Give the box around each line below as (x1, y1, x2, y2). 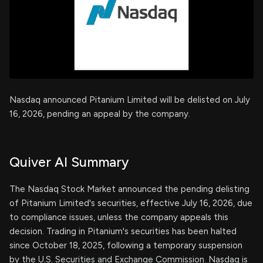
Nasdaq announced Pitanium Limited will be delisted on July (9, 95, 250, 105)
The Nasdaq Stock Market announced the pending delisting (9, 184, 249, 194)
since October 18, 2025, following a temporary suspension (9, 240, 242, 251)
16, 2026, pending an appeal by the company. (9, 109, 190, 119)
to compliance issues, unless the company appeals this (9, 212, 228, 222)
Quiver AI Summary (9, 154, 129, 170)
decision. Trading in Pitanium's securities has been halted (9, 226, 237, 237)
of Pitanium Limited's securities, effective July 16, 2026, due (9, 198, 252, 208)
